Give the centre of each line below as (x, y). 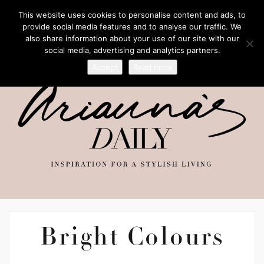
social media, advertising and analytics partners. (132, 50)
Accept (105, 67)
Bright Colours (132, 240)
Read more (153, 67)
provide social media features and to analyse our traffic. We (132, 27)
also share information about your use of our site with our (132, 38)
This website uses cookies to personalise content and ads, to (132, 15)
